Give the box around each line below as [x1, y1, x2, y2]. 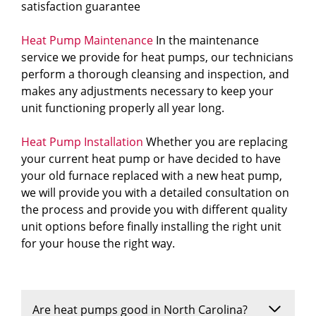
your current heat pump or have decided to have [21, 151, 281, 167]
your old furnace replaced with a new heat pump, [21, 168, 282, 184]
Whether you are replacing [143, 134, 288, 150]
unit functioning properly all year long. [21, 100, 224, 116]
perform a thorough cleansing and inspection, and [21, 66, 289, 83]
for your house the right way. [21, 236, 175, 252]
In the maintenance [153, 32, 259, 49]
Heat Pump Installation [21, 134, 143, 150]
